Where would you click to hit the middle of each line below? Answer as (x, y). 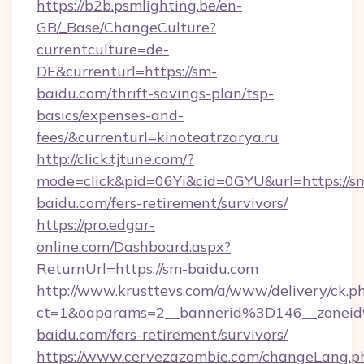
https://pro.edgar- (96, 225)
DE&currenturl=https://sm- (127, 71)
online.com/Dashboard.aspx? (134, 247)
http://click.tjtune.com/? (115, 159)
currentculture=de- (103, 49)
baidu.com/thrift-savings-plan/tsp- (155, 93)
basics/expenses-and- (110, 115)
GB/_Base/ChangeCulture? (126, 27)
